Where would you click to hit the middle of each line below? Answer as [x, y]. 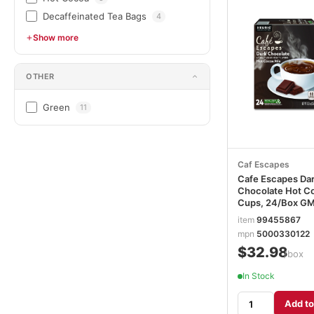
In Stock [259, 276]
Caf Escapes [264, 164]
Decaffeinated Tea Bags [95, 16]
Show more [56, 37]
